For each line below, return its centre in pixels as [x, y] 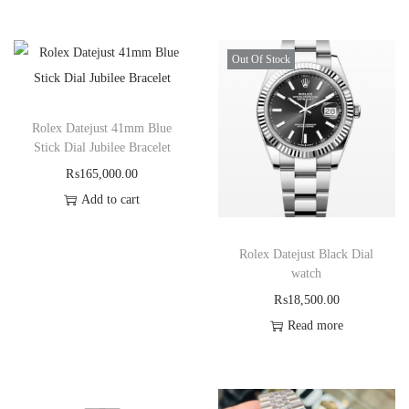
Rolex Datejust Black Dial [307, 254]
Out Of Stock [261, 59]
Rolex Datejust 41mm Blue [102, 128]
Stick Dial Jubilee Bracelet [102, 147]
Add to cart [111, 199]
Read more [315, 325]
